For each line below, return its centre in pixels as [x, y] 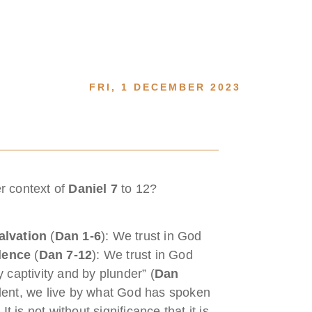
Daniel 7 [93, 188]
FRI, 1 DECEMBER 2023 [165, 87]
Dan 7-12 [65, 255]
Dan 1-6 [78, 236]
